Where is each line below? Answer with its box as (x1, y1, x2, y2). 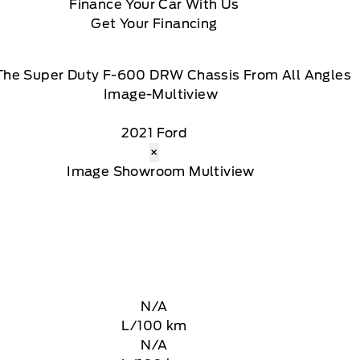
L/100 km (121, 318, 187, 333)
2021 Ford (121, 125, 188, 141)
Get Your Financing (91, 16, 218, 31)
